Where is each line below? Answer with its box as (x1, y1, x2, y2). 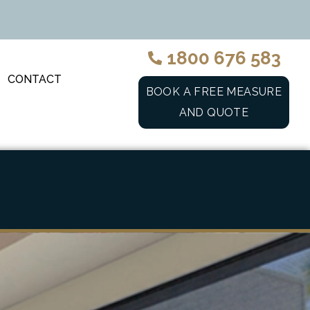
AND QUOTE (179, 106, 249, 119)
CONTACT (7, 73, 62, 86)
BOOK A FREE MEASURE (145, 85, 282, 98)
